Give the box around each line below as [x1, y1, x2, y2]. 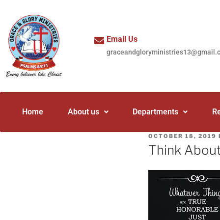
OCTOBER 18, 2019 [148, 132, 217, 139]
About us [67, 107, 99, 116]
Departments [133, 107, 179, 116]
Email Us [107, 34, 138, 44]
